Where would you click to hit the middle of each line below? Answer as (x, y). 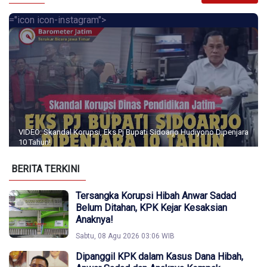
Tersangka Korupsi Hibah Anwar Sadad (156, 196)
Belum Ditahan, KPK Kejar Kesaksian (151, 208)
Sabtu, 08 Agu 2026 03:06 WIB (125, 236)
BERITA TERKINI (46, 169)
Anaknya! (94, 220)
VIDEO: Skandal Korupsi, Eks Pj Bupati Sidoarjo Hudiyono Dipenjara (133, 132)
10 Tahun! (35, 142)
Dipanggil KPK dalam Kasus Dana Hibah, (159, 257)
